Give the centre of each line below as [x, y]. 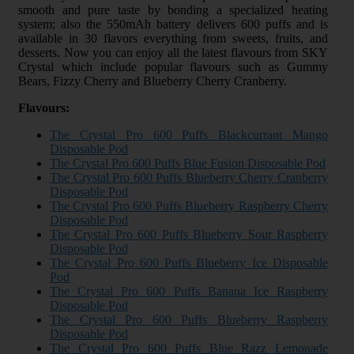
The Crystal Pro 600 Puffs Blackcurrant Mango [189, 134]
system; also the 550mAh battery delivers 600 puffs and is [173, 24]
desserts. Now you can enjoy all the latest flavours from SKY [173, 52]
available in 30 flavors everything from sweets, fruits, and [173, 38]
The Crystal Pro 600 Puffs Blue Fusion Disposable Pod [188, 163]
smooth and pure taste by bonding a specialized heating [173, 9]
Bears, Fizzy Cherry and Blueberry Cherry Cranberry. [153, 81]
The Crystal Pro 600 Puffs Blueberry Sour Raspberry [189, 234]
